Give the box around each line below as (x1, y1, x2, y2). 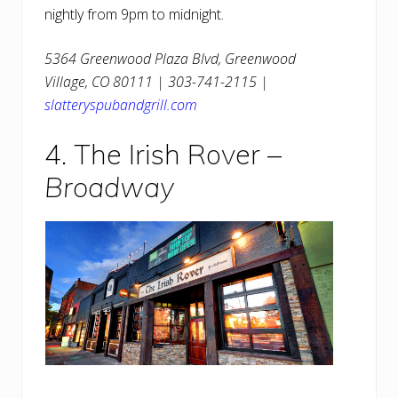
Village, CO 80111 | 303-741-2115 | (44, 72, 268, 92)
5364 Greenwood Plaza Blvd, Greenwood (44, 49, 296, 69)
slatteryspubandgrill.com (44, 95, 197, 115)
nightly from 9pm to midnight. (44, 4, 224, 25)
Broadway (44, 170, 174, 205)
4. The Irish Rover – (44, 137, 282, 172)
